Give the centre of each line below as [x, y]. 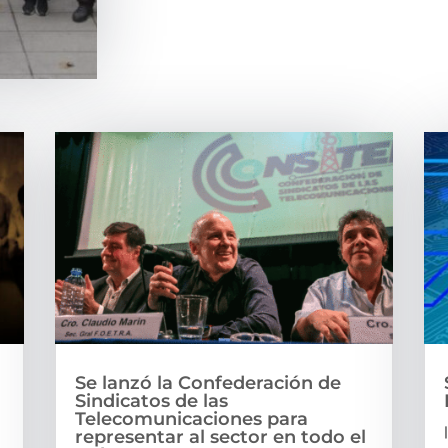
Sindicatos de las [151, 400]
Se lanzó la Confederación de [207, 382]
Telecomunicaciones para [191, 418]
